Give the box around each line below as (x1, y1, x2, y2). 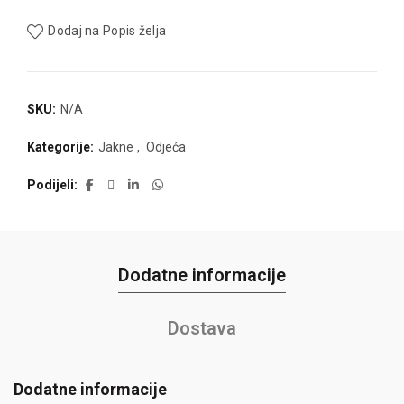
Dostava (168, 317, 236, 339)
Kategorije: (27, 140, 96, 154)
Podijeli (27, 178, 74, 192)
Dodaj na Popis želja (48, 23, 167, 39)
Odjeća (146, 140, 186, 154)
